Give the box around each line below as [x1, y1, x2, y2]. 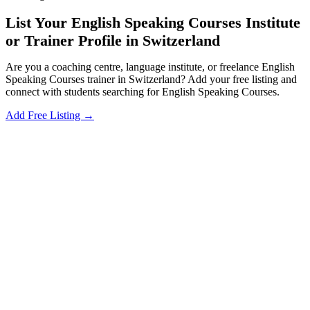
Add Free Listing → [6, 109, 94, 122]
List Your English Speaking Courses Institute [6, 14, 300, 32]
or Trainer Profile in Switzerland [6, 32, 220, 50]
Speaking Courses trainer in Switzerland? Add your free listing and [6, 73, 297, 86]
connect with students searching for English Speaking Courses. [6, 86, 280, 98]
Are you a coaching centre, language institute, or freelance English [6, 61, 295, 73]
